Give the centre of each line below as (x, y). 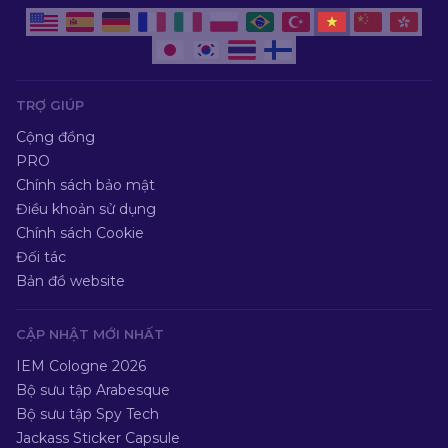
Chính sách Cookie (80, 233)
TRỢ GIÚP (50, 105)
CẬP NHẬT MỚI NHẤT (90, 334)
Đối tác (41, 257)
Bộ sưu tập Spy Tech (87, 414)
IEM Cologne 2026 (81, 366)
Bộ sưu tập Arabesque (93, 390)
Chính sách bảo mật (85, 185)
